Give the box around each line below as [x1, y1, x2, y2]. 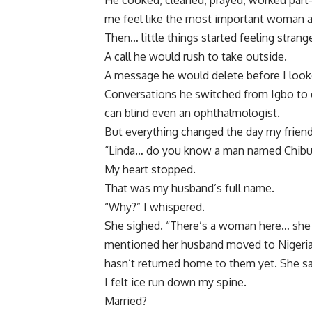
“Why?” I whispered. [104, 200, 205, 214]
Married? [104, 294, 147, 309]
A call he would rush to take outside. [104, 49, 287, 64]
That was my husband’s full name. [104, 181, 274, 196]
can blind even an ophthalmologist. [104, 106, 280, 120]
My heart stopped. [104, 162, 196, 177]
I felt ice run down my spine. [104, 275, 247, 290]
